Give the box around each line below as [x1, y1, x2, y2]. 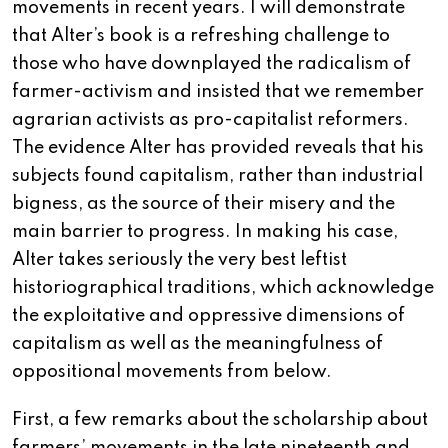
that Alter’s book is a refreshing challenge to [12, 27, 390, 46]
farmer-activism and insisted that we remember [12, 83, 424, 102]
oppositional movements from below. [12, 363, 332, 382]
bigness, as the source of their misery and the [12, 195, 395, 214]
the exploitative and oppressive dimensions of [12, 307, 405, 326]
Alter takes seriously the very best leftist [12, 251, 347, 270]
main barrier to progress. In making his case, [12, 223, 398, 242]
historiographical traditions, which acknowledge [12, 279, 434, 298]
